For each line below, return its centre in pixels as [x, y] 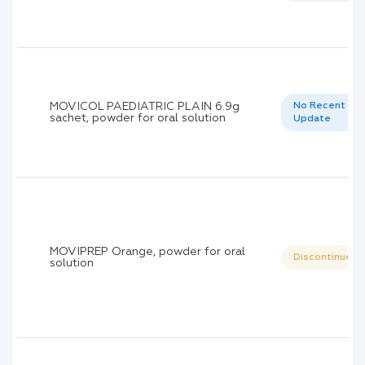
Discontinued [325, 258]
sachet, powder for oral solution [138, 119]
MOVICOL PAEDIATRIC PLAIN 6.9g [145, 107]
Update [312, 119]
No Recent [319, 106]
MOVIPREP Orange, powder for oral [147, 252]
